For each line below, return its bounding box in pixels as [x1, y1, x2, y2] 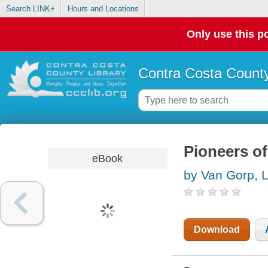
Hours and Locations [67, 4, 139, 14]
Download [193, 224, 240, 235]
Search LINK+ [5, 4, 55, 14]
